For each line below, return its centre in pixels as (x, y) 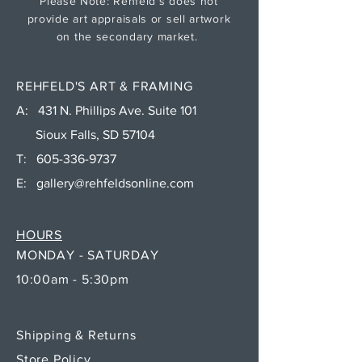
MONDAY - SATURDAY (88, 255)
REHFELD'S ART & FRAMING (105, 86)
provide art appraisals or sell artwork (129, 18)
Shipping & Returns (78, 335)
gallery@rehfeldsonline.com (115, 183)
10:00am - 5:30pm (73, 279)
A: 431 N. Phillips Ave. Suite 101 (106, 110)
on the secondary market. (129, 36)
